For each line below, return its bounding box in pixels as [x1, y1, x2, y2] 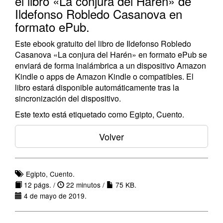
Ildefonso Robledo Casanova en [15, 5, 182, 22]
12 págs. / [22, 180, 57, 190]
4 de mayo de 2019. [22, 191, 87, 201]
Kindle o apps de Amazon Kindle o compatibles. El [15, 71, 194, 82]
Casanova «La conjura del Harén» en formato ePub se [15, 49, 207, 60]
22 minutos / [64, 180, 107, 190]
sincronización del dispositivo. [15, 93, 121, 104]
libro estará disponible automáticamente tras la [15, 82, 179, 93]
